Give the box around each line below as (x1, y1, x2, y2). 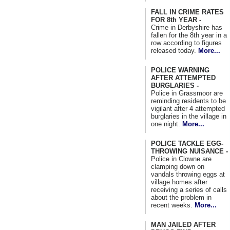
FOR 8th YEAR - (151, 15, 201, 24)
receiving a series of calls (151, 185, 227, 194)
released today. (151, 46, 198, 54)
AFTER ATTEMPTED (151, 73, 216, 82)
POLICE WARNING (151, 66, 209, 74)
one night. (151, 120, 182, 128)
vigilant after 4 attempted (151, 104, 225, 112)
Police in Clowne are (151, 155, 212, 163)
